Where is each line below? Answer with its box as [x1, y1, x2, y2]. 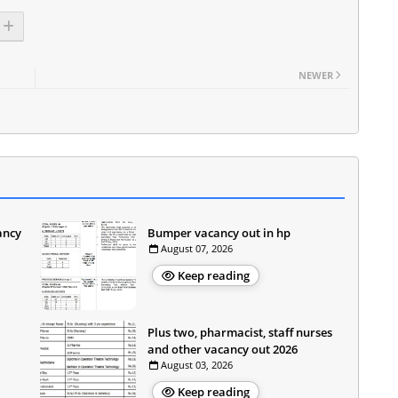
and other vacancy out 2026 [147, 341, 298, 357]
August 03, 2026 [161, 358, 233, 371]
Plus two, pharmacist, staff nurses [147, 324, 332, 340]
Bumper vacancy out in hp [147, 225, 291, 241]
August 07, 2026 [161, 242, 233, 255]
